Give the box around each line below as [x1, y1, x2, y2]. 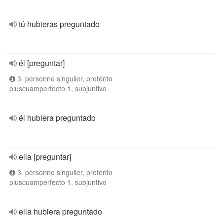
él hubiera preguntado [19, 112, 96, 123]
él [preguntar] [19, 57, 65, 69]
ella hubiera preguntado [19, 206, 102, 217]
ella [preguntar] [19, 151, 71, 162]
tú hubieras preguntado [19, 18, 100, 30]
